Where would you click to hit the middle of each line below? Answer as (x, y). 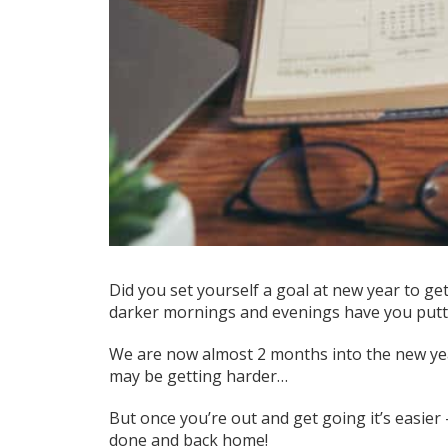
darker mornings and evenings (224, 312)
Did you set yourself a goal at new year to (264, 290)
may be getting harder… (198, 376)
